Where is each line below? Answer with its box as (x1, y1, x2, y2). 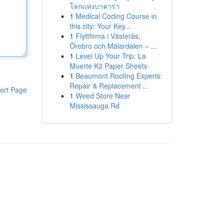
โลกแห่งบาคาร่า (69, 1, 119, 11)
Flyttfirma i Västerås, (75, 31, 140, 41)
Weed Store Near (75, 91, 130, 101)
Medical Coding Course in (75, 11, 157, 21)
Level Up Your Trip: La (75, 51, 146, 61)
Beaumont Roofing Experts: (75, 71, 162, 81)
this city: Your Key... (69, 21, 131, 31)
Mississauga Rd (69, 101, 119, 111)
